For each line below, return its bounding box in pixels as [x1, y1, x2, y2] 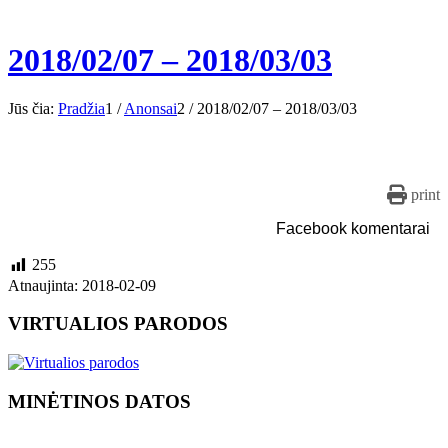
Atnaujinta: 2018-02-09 [8, 276, 156, 294]
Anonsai [124, 100, 177, 118]
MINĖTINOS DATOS [8, 390, 191, 412]
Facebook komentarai [276, 220, 430, 238]
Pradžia [58, 100, 105, 118]
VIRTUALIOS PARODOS [8, 313, 228, 335]
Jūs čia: [8, 100, 54, 118]
